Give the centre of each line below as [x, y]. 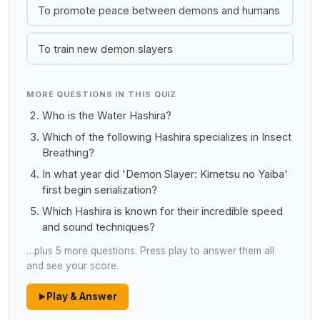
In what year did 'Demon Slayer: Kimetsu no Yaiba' [165, 174]
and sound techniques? [99, 227]
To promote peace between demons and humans [159, 10]
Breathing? [68, 153]
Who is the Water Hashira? [107, 116]
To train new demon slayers [105, 49]
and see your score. [72, 266]
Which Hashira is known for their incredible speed [162, 211]
